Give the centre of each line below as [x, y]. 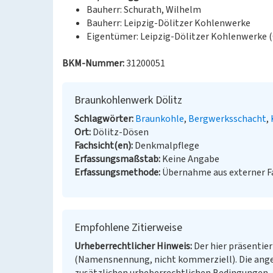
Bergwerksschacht [227, 119]
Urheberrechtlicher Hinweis [132, 246]
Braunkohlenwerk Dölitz [128, 100]
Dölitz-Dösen [121, 132]
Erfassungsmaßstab [116, 159]
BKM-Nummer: [93, 63]
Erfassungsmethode [116, 172]
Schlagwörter [103, 119]
